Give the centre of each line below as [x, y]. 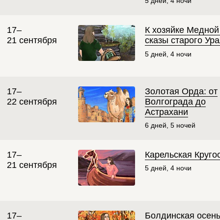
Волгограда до [175, 101]
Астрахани [166, 112]
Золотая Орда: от [181, 91]
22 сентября [32, 101]
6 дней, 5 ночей [170, 125]
